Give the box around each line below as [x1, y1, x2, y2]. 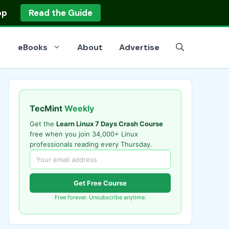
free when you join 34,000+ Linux [30, 130, 138, 138]
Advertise [119, 42, 159, 53]
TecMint [30, 103, 64, 113]
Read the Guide [28, 7, 93, 18]
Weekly [64, 103, 94, 113]
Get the [30, 120, 56, 128]
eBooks [18, 42, 48, 53]
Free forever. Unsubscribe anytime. [54, 194, 146, 201]
